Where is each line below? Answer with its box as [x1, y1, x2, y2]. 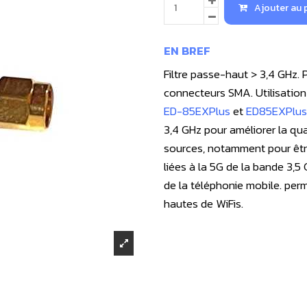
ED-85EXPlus [164, 101, 230, 120]
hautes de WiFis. [164, 194, 243, 212]
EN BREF [164, 41, 210, 60]
